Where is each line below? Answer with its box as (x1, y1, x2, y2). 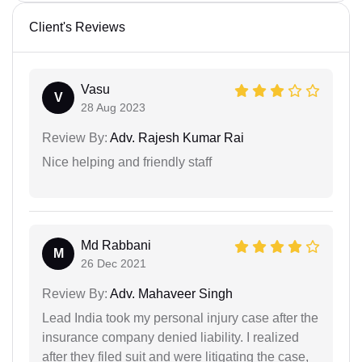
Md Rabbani (81, 238, 151, 252)
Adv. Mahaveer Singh (107, 287, 233, 301)
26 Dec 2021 (81, 257, 146, 270)
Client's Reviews (29, 20, 125, 34)
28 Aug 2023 (81, 101, 145, 114)
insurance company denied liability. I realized (42, 330, 299, 344)
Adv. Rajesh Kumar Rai (107, 131, 244, 145)
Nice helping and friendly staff (42, 155, 212, 169)
